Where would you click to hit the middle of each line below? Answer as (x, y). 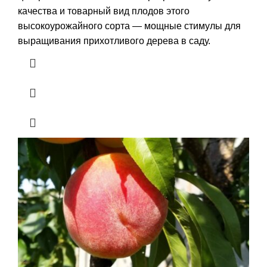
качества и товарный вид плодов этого (104, 11)
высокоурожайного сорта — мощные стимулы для (129, 26)
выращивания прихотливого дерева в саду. (114, 41)
